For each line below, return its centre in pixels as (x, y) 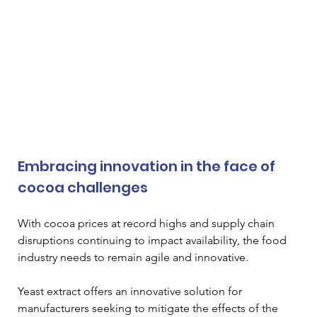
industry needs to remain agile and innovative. (134, 258)
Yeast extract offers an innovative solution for (131, 292)
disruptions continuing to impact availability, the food (154, 241)
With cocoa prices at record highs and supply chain (148, 224)
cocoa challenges (83, 188)
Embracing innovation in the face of (148, 167)
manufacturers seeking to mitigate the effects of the (149, 309)
